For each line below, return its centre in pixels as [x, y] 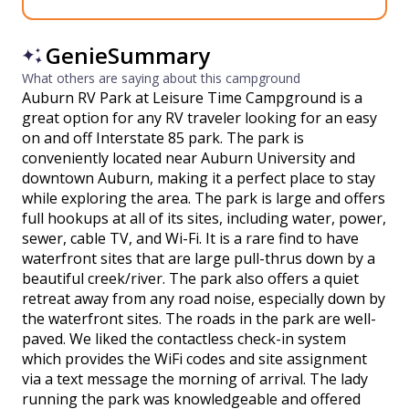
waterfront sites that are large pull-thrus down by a [199, 258]
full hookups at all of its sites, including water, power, [204, 218]
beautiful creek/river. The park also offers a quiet [190, 278]
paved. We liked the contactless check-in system [184, 339]
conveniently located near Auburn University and [189, 158]
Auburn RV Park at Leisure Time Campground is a [192, 98]
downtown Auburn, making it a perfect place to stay [199, 178]
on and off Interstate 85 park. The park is [163, 138]
